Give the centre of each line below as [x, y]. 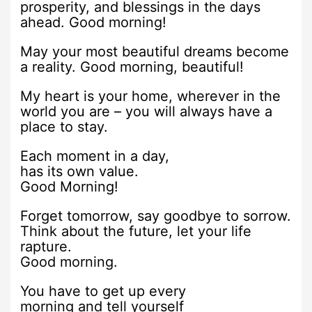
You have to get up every [103, 291]
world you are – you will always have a [147, 112]
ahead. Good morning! [94, 23]
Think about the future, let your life [136, 232]
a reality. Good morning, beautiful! [132, 67]
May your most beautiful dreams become [155, 52]
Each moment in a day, [95, 156]
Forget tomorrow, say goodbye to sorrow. [156, 216]
